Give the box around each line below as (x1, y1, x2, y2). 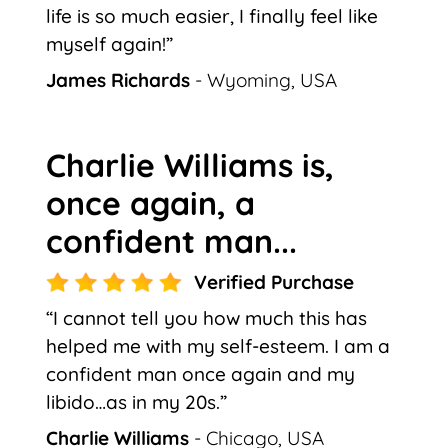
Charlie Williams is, (46, 144, 334, 185)
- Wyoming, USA (190, 67, 337, 92)
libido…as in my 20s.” (46, 389, 227, 414)
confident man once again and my (46, 361, 355, 386)
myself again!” (46, 31, 173, 56)
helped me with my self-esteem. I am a (46, 333, 390, 358)
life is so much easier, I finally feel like (46, 3, 378, 28)
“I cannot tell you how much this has (46, 305, 367, 330)
